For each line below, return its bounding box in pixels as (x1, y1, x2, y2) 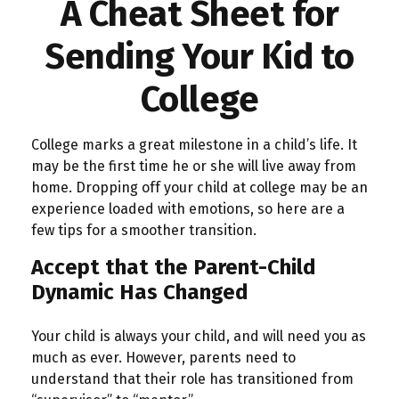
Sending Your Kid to (45, 36, 354, 78)
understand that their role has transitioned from (31, 370, 354, 387)
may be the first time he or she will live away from (31, 158, 356, 175)
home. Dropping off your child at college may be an (31, 179, 368, 196)
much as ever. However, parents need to (31, 349, 296, 366)
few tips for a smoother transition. (31, 222, 256, 239)
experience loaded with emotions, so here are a (31, 200, 345, 217)
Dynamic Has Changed (31, 280, 248, 305)
